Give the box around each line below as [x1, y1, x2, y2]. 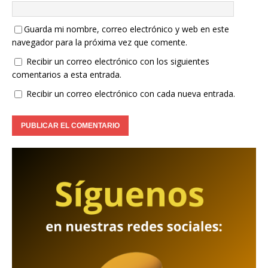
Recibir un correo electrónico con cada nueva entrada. [26, 87, 235, 99]
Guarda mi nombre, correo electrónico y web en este [24, 23, 229, 35]
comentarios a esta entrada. [12, 68, 121, 80]
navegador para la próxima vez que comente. [12, 36, 187, 48]
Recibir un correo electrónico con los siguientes [26, 55, 209, 67]
